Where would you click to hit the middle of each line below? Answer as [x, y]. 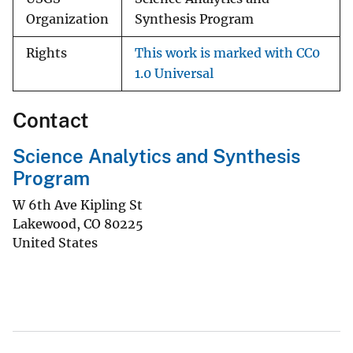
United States [55, 242]
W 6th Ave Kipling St [78, 204]
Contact [51, 121]
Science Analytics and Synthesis [156, 156]
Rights [46, 54]
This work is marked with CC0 [227, 54]
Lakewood [45, 223]
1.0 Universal [174, 74]
